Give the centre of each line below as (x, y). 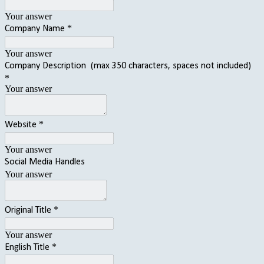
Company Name (35, 29)
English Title (27, 247)
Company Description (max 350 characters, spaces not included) (129, 66)
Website (21, 125)
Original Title (28, 210)
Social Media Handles (45, 162)
